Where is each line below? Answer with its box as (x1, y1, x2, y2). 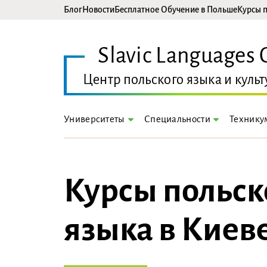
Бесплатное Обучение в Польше (114, 5, 237, 14)
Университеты (64, 113, 125, 124)
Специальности (144, 114, 210, 125)
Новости (82, 5, 114, 14)
